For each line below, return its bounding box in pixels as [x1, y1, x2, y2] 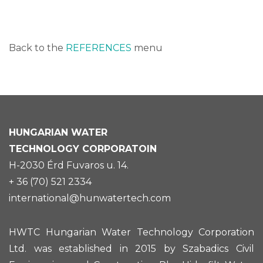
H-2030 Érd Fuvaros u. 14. [9, 160, 129, 171]
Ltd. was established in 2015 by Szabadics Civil [9, 243, 254, 255]
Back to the [9, 42, 66, 54]
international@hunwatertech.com [9, 193, 171, 204]
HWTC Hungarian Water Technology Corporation [9, 227, 254, 238]
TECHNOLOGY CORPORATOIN [9, 143, 157, 155]
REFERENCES [66, 42, 134, 54]
